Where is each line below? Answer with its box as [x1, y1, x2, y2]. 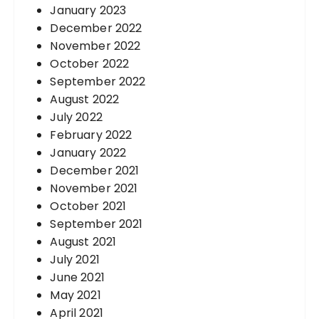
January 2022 [50, 144, 127, 161]
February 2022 [50, 126, 132, 143]
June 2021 [50, 268, 105, 286]
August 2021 [50, 233, 117, 250]
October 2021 [50, 197, 127, 214]
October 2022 [50, 55, 130, 72]
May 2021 [50, 286, 101, 303]
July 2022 [50, 108, 103, 125]
